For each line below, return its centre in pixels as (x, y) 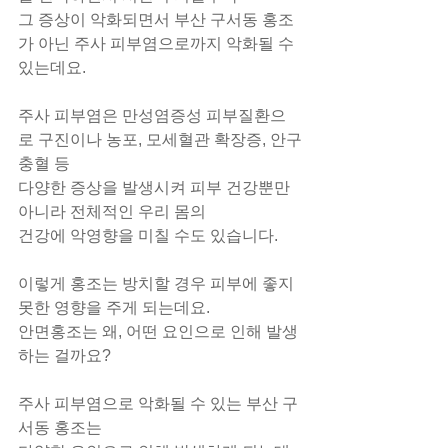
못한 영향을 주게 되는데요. (114, 307)
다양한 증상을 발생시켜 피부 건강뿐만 (156, 187)
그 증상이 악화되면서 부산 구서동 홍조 (156, 19)
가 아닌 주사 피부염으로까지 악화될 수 (158, 43)
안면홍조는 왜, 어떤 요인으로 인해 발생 (158, 331)
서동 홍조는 (60, 427)
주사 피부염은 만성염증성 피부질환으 (152, 115)
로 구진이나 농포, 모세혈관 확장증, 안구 (160, 139)
